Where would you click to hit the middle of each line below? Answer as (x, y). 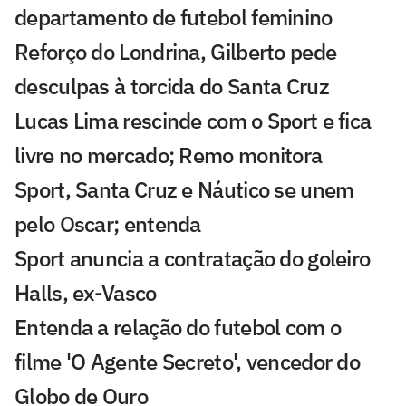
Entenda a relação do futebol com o (178, 328)
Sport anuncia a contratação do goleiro (193, 259)
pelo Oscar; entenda (108, 224)
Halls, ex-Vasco (86, 293)
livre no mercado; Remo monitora (169, 155)
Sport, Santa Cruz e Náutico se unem (184, 190)
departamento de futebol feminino (174, 18)
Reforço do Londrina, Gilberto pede (176, 52)
